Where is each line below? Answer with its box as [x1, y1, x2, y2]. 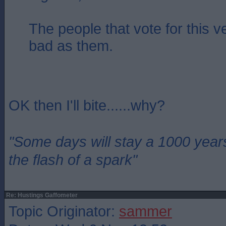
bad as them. [29, 37, 113, 54]
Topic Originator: [9, 203, 119, 219]
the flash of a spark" [9, 151, 137, 168]
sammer [119, 203, 172, 219]
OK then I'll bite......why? [9, 97, 165, 114]
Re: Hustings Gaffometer [5, 192, 78, 199]
